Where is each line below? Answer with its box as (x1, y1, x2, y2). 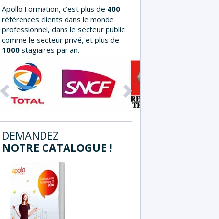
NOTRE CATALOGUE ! (2, 139, 112, 154)
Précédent (2, 54, 50, 68)
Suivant (129, 54, 164, 68)
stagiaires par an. (20, 44, 79, 55)
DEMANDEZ (2, 128, 59, 143)
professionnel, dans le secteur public (2, 24, 125, 34)
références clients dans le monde (2, 14, 114, 24)
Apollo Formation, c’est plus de (2, 3, 107, 14)
